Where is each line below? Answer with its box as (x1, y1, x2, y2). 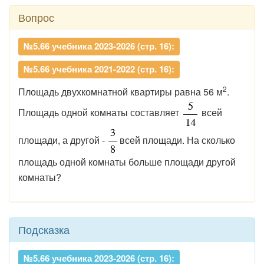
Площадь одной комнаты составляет (18, 105, 181, 120)
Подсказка (18, 222, 70, 237)
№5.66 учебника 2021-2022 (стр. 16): (24, 62, 174, 75)
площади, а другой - (18, 133, 107, 147)
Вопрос (18, 9, 54, 25)
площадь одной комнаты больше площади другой (18, 155, 236, 169)
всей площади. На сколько (117, 133, 235, 147)
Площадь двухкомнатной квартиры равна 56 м (18, 85, 223, 98)
